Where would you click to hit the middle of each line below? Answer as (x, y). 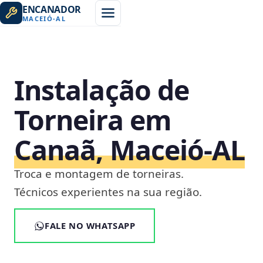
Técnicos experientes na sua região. (108, 192)
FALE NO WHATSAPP (90, 225)
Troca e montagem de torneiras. (99, 174)
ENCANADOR (52, 9)
